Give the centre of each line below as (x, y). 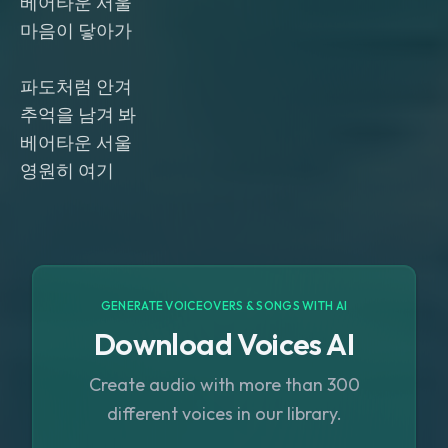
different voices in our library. (224, 413)
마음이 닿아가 (76, 30)
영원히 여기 (67, 170)
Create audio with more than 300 (224, 384)
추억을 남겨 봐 (78, 114)
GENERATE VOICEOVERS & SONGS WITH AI (224, 305)
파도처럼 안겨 (76, 86)
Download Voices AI (224, 344)
